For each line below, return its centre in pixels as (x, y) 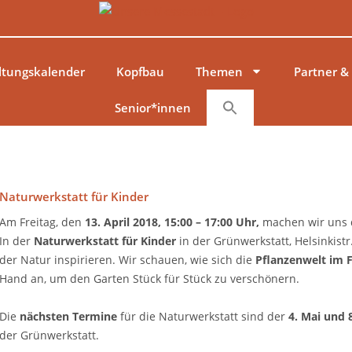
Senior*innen (152, 107)
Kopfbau (140, 71)
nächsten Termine (68, 317)
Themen (219, 71)
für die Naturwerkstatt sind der (202, 317)
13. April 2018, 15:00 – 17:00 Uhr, (172, 222)
